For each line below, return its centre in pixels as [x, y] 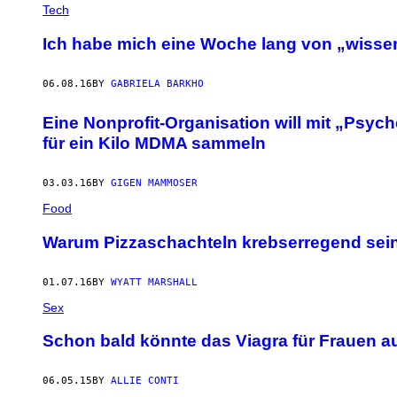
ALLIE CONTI [145, 381]
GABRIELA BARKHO [157, 83]
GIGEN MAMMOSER [154, 183]
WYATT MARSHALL [154, 282]
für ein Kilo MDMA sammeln [154, 144]
